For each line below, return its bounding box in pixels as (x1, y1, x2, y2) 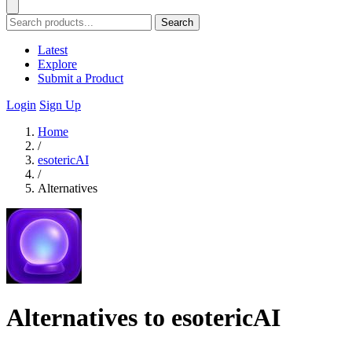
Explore (38, 57, 77, 71)
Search (161, 16, 193, 28)
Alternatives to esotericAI (6, 303, 280, 332)
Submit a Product (38, 71, 123, 85)
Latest (38, 43, 68, 57)
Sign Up (39, 98, 81, 112)
